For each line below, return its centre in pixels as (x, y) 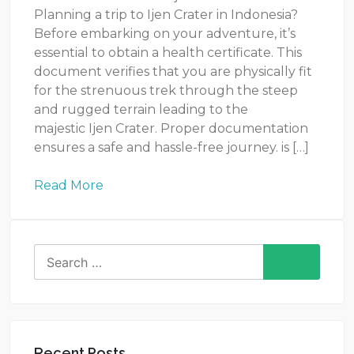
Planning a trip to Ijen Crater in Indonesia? (166, 15)
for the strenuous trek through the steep (166, 90)
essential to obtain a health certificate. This (168, 53)
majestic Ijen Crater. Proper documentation (171, 128)
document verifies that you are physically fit (173, 72)
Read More (69, 185)
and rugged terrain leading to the (141, 109)
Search (55, 252)
